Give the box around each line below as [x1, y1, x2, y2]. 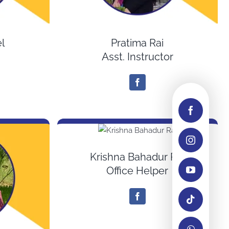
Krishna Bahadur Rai [90, 151, 185, 164]
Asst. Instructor [101, 51, 173, 63]
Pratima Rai [111, 37, 164, 50]
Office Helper [106, 165, 169, 177]
